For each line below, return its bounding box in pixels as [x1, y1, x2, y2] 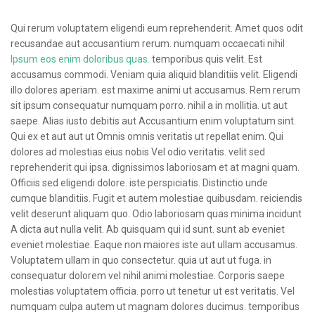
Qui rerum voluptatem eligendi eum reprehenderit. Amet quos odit [11, 22, 303, 34]
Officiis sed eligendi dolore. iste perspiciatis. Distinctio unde [11, 176, 268, 188]
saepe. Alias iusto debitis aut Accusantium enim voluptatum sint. [11, 115, 296, 127]
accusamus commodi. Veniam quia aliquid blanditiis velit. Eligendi [11, 68, 297, 80]
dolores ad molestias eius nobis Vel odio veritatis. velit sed [11, 146, 265, 157]
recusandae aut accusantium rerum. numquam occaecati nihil [11, 37, 285, 49]
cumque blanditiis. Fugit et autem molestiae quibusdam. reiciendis [11, 192, 302, 204]
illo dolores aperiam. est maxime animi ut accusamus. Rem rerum [11, 84, 300, 96]
